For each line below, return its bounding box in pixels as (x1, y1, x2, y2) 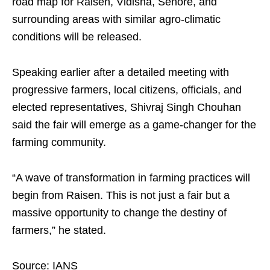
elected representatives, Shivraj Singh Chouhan (12, 101, 241, 113)
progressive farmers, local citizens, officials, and (12, 84, 242, 96)
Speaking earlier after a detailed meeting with (12, 66, 229, 78)
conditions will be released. (12, 31, 142, 43)
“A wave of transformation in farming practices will (12, 172, 250, 184)
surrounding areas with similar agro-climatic (12, 13, 221, 25)
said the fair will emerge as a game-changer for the (12, 119, 256, 131)
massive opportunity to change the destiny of (12, 207, 227, 219)
